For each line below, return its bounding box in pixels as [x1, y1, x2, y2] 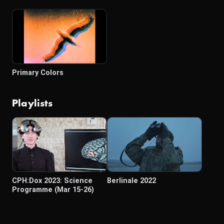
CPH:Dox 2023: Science [12, 176, 92, 185]
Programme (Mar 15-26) [12, 185, 94, 194]
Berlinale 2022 [107, 176, 156, 185]
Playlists [12, 99, 53, 108]
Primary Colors [12, 68, 63, 77]
